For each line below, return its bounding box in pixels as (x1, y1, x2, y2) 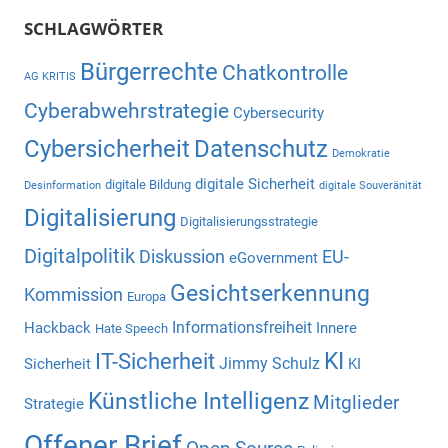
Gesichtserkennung (170, 280, 370, 308)
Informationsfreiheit (172, 318, 312, 338)
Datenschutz (194, 135, 328, 164)
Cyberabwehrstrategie (24, 98, 229, 124)
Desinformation (24, 179, 101, 193)
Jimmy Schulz (219, 354, 320, 374)
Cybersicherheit (24, 135, 190, 164)
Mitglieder (313, 391, 399, 415)
